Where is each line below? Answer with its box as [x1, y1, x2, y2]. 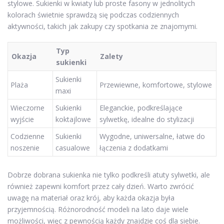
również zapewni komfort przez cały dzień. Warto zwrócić [7, 181, 194, 191]
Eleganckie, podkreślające [99, 103, 182, 113]
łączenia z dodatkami [99, 143, 168, 153]
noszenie [10, 143, 39, 153]
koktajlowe [55, 114, 91, 124]
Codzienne [10, 131, 44, 141]
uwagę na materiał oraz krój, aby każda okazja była [7, 192, 174, 202]
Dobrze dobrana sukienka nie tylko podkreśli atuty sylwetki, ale [7, 169, 210, 179]
